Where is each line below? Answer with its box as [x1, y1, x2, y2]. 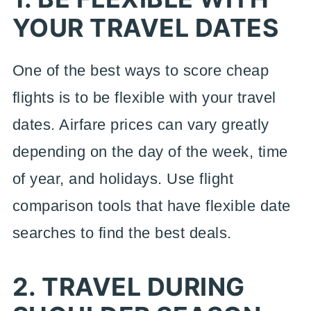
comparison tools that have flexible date [12, 197, 291, 215]
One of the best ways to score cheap [12, 62, 269, 79]
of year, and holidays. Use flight [12, 170, 234, 187]
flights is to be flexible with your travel [12, 89, 276, 106]
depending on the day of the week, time [12, 143, 288, 160]
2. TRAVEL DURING [12, 271, 245, 302]
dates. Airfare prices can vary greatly [12, 116, 269, 133]
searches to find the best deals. [12, 224, 232, 242]
